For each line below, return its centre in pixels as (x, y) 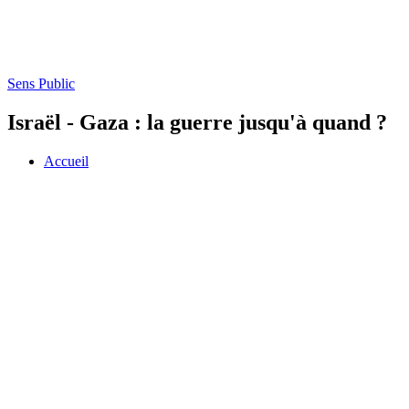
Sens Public (41, 84)
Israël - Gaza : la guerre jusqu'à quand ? (197, 122)
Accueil (66, 161)
